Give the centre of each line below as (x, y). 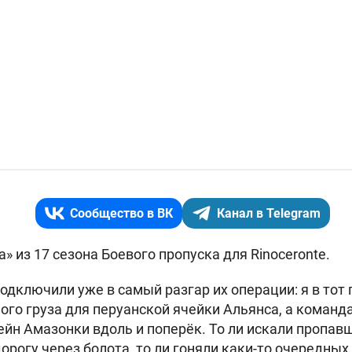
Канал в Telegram (268, 213)
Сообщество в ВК (121, 213)
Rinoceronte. (289, 254)
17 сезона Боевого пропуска (127, 254)
